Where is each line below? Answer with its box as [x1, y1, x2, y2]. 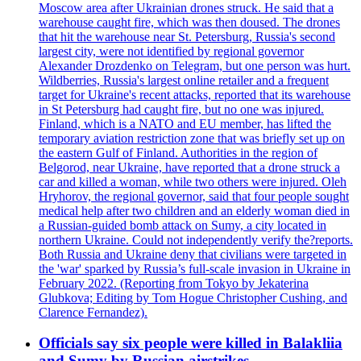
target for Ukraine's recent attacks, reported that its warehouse [39, 87, 351, 102]
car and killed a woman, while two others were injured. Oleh [39, 174, 346, 189]
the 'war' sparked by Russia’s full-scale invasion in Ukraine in [39, 261, 351, 276]
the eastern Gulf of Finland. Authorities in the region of [39, 145, 317, 160]
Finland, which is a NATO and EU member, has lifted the [39, 116, 331, 131]
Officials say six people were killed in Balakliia [39, 334, 342, 352]
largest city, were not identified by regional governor [39, 44, 304, 58]
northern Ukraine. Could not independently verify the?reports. [39, 232, 353, 247]
